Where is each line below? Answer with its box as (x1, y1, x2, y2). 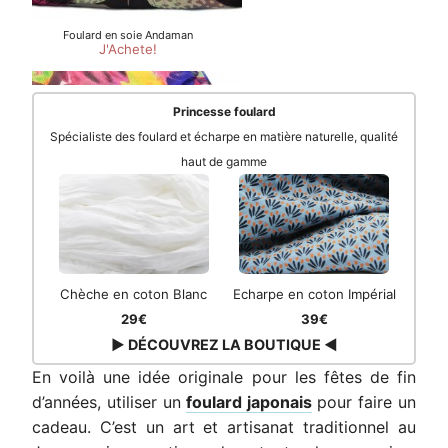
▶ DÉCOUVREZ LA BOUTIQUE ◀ (110, 336, 338, 353)
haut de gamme (181, 154, 267, 169)
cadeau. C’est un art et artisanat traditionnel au (32, 417, 416, 437)
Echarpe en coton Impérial (232, 286, 396, 302)
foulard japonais (186, 392, 312, 412)
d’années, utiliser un (32, 392, 187, 412)
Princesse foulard (172, 104, 276, 119)
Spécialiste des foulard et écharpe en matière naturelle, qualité (50, 129, 398, 144)
